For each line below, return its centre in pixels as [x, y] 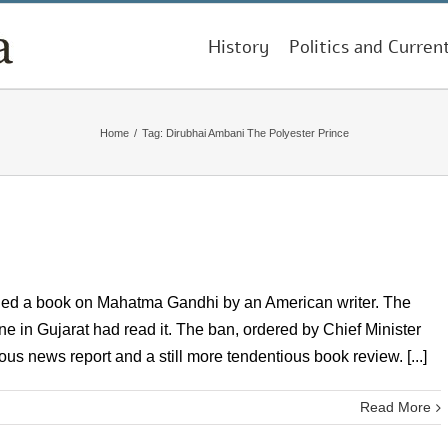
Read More [395, 407]
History [238, 47]
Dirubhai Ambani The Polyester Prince [257, 132]
